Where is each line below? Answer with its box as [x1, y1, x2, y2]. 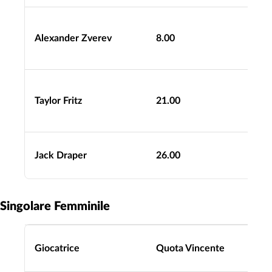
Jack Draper [35, 150, 87, 160]
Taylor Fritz [35, 95, 82, 106]
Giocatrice [35, 243, 80, 253]
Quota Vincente [156, 243, 225, 253]
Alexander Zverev [35, 33, 112, 43]
